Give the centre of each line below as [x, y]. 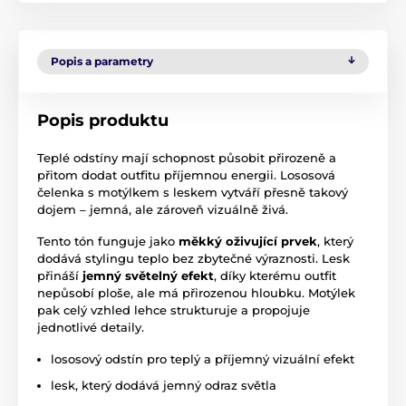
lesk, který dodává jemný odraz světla [164, 386]
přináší [60, 276]
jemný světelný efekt [148, 276]
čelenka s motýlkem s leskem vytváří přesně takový [193, 193]
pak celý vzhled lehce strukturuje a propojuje [174, 310]
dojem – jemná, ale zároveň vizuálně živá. [163, 210]
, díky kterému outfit [275, 276]
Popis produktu [103, 121]
